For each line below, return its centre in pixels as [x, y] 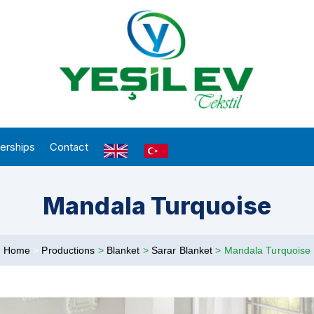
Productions [70, 250]
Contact [69, 147]
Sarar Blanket [183, 250]
